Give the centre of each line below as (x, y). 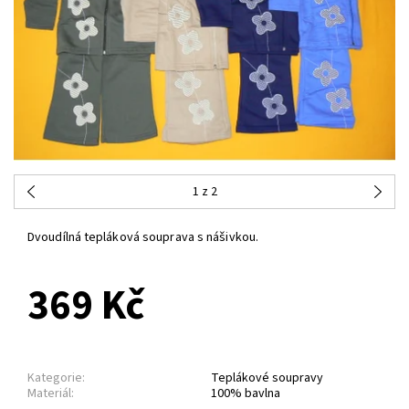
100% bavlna (246, 394)
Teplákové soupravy (267, 378)
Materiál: (51, 394)
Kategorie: (56, 378)
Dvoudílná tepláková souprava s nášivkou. (143, 238)
